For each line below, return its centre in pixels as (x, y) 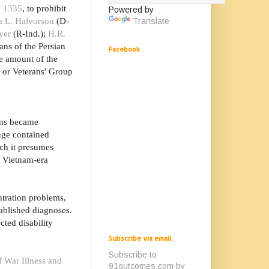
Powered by (131, 10)
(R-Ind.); (29, 34)
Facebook (124, 49)
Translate (151, 21)
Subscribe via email (140, 238)
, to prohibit (44, 8)
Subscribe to (133, 255)
